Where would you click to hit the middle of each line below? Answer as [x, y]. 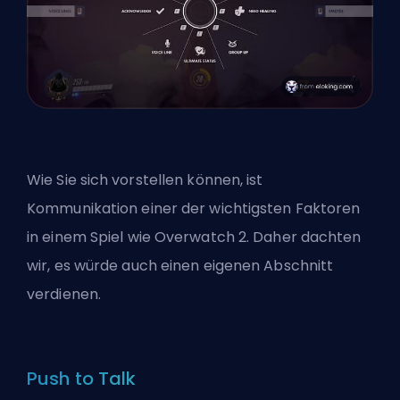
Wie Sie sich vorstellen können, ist [145, 179]
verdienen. [64, 294]
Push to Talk [82, 378]
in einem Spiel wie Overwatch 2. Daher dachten [194, 237]
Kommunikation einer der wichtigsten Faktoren [194, 208]
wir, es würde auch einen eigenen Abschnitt [180, 265]
